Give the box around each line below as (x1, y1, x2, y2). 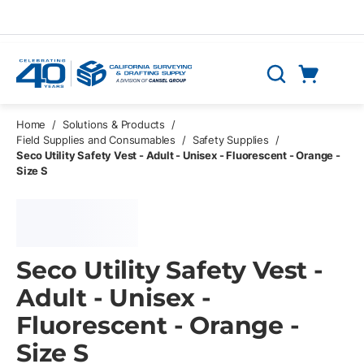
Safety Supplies (192, 133, 269, 146)
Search (263, 74, 305, 90)
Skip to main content (20, 15, 134, 29)
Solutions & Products (63, 118, 166, 131)
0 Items (327, 86, 337, 101)
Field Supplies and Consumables (16, 133, 175, 146)
